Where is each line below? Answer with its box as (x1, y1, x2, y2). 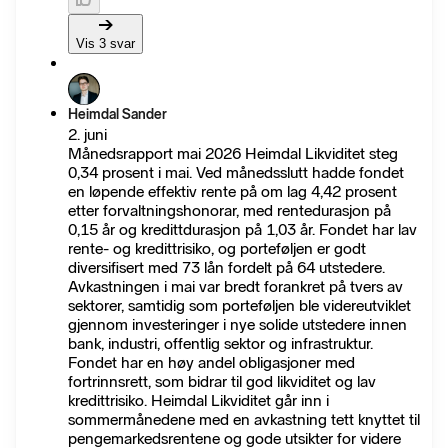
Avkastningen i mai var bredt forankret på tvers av (68, 277, 403, 296)
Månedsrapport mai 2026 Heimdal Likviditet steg (68, 144, 398, 163)
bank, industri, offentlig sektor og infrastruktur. (68, 334, 373, 353)
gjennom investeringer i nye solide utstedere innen (68, 315, 407, 334)
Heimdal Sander (68, 106, 167, 123)
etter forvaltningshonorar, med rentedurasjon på (68, 201, 391, 220)
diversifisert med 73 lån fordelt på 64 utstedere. (68, 258, 385, 277)
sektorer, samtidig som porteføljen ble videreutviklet (68, 296, 411, 315)
